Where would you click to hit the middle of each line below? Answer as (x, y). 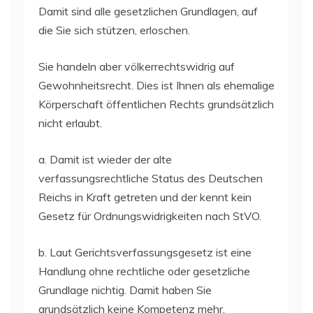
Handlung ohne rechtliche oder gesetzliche (144, 271)
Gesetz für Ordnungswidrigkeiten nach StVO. (150, 216)
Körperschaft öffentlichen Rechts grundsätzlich (156, 104)
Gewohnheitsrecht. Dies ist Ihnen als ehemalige (156, 85)
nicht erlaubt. (70, 123)
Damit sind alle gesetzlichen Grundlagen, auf (148, 11)
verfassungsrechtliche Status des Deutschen (151, 178)
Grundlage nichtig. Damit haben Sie (125, 290)
